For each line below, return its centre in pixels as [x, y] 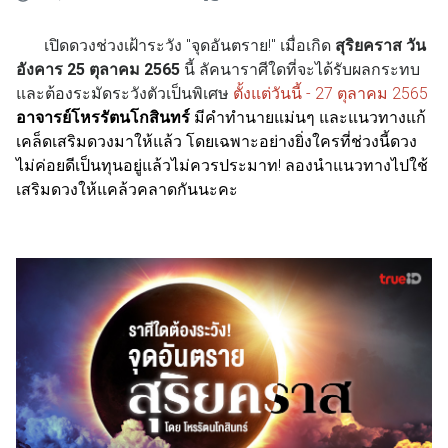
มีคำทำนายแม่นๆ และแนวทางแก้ [310, 118]
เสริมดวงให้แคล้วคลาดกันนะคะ [129, 190]
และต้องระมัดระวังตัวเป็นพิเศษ [124, 94]
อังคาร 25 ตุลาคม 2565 [100, 70]
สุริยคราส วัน [380, 46]
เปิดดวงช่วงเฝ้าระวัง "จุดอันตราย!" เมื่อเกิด [175, 46]
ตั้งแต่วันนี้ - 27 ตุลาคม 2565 [330, 94]
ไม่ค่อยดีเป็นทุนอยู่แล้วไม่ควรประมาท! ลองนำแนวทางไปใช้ [222, 166]
